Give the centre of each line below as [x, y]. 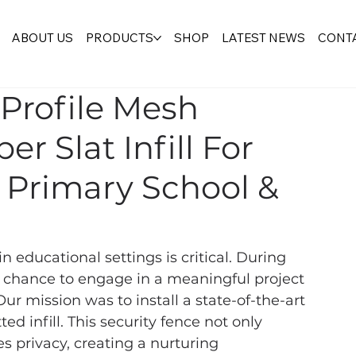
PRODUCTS [119, 38]
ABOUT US [42, 38]
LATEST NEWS [263, 38]
